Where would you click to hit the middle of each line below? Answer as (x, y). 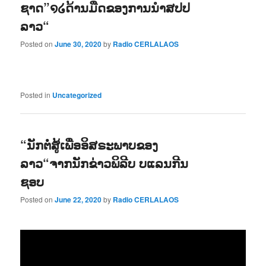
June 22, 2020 (78, 199)
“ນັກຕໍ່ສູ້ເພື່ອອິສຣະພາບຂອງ (89, 144)
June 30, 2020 (78, 44)
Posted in (36, 95)
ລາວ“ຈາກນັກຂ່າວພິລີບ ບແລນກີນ (104, 162)
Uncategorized (77, 95)
